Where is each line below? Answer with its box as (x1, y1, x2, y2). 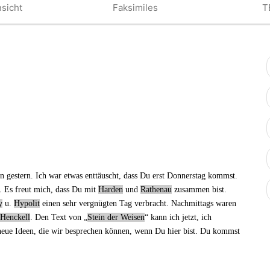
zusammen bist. (171, 184, 227, 194)
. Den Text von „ (30, 212, 87, 222)
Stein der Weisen (87, 212, 145, 222)
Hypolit (13, 198, 40, 208)
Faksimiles (112, 2, 158, 14)
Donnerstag (166, 171, 206, 180)
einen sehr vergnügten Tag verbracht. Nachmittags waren (39, 198, 236, 208)
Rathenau (140, 184, 172, 194)
